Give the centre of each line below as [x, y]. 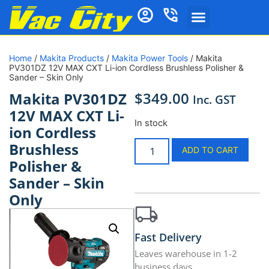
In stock [151, 123]
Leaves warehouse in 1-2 [186, 254]
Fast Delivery [168, 237]
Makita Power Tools [150, 58]
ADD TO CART [210, 150]
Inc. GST [214, 100]
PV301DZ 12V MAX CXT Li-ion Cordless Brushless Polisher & [126, 68]
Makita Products [72, 58]
